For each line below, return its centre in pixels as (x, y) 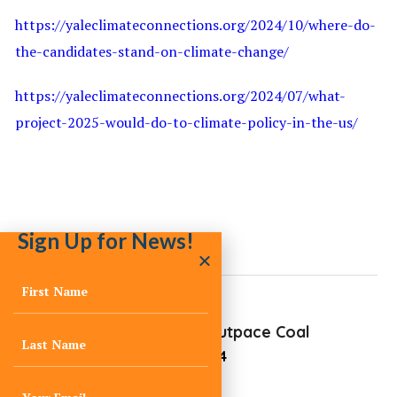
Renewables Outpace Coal (210, 332)
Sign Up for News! (106, 240)
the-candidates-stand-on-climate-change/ (152, 51)
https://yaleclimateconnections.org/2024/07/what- (181, 96)
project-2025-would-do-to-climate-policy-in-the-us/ (187, 122)
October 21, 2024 (168, 356)
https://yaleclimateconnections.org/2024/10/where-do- (196, 25)
